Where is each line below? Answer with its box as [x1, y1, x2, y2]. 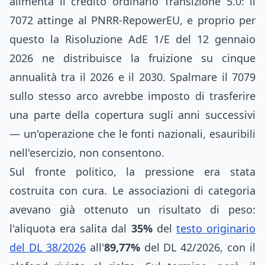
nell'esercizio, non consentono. [9, 146, 164, 160]
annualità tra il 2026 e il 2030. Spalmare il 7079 [9, 70, 256, 84]
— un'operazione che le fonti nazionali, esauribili [9, 127, 256, 141]
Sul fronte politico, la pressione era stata [9, 164, 256, 179]
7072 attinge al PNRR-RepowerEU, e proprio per [9, 13, 256, 27]
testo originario [176, 221, 256, 235]
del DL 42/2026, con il [140, 240, 256, 254]
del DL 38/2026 [9, 240, 86, 254]
